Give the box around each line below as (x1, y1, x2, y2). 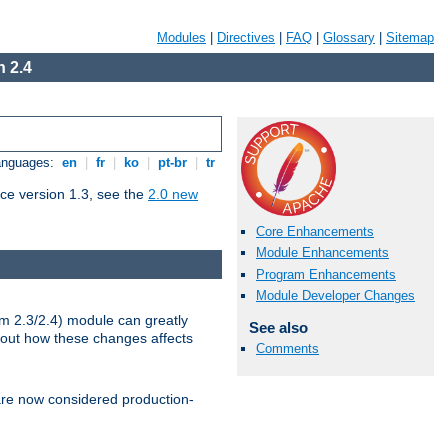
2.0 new (148, 186, 198, 203)
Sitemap (386, 30, 434, 45)
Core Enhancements (256, 224, 374, 240)
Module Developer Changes (256, 287, 415, 303)
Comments (256, 340, 319, 356)
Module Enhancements (256, 245, 389, 261)
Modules (157, 30, 206, 45)
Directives (217, 30, 275, 45)
